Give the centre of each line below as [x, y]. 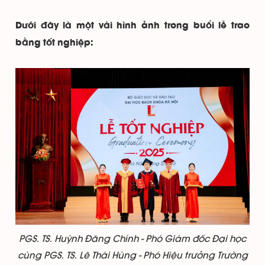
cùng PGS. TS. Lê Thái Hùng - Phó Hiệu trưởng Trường [132, 255]
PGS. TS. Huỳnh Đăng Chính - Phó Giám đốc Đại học [132, 239]
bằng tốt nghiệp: [54, 43]
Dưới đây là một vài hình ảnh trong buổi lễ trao [132, 26]
